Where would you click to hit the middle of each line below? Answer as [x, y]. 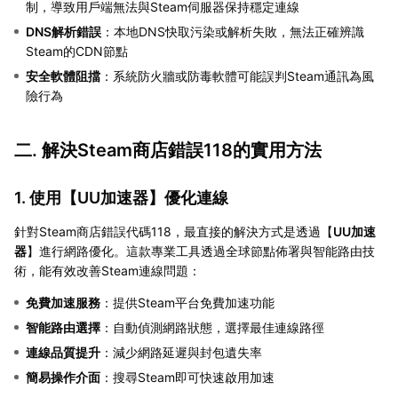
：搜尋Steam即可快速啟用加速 [187, 378]
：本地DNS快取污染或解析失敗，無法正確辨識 [233, 32]
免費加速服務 [63, 303]
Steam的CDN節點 [77, 52]
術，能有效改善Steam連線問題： [107, 271]
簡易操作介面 [63, 378]
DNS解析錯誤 [64, 32]
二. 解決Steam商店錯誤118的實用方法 [168, 151]
